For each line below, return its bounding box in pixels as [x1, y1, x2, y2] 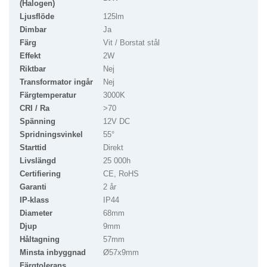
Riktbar [20, 64, 46, 74]
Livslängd [20, 156, 56, 166]
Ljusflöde [20, 12, 54, 21]
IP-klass [20, 195, 49, 205]
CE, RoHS [103, 169, 139, 179]
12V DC [103, 117, 130, 126]
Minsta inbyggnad [20, 248, 86, 257]
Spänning [20, 117, 55, 126]
